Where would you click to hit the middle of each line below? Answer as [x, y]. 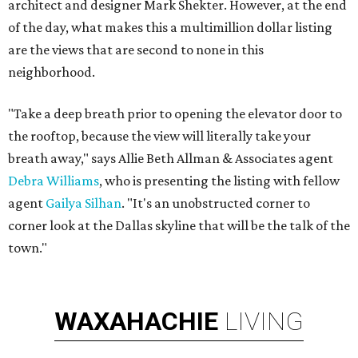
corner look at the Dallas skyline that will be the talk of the [179, 226]
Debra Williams [54, 181]
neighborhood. [52, 72]
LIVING [264, 322]
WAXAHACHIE [136, 322]
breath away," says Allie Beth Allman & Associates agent [171, 159]
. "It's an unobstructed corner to [216, 203]
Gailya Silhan [84, 203]
